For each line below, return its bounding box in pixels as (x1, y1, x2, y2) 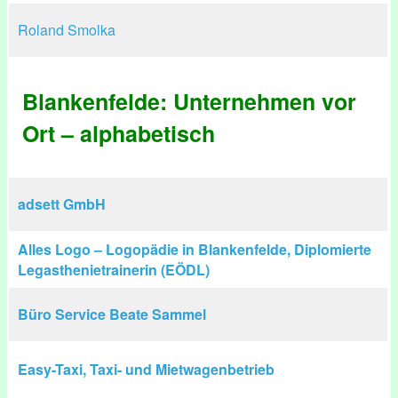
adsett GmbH (18, 194, 106, 214)
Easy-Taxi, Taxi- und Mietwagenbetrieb (18, 359, 275, 379)
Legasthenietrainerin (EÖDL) (18, 259, 210, 280)
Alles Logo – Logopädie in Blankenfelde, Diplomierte (18, 239, 371, 259)
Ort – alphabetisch (22, 117, 215, 149)
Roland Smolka (18, 20, 115, 40)
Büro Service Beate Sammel (18, 304, 206, 324)
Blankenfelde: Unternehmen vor (22, 85, 356, 117)
